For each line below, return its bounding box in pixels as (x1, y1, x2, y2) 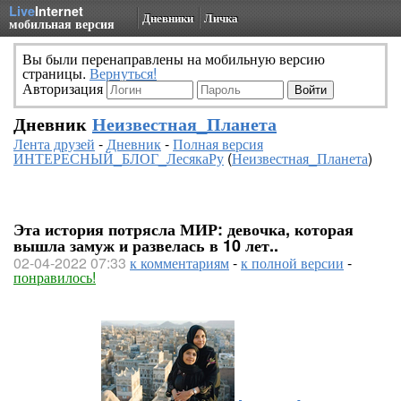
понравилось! (13, 267, 96, 287)
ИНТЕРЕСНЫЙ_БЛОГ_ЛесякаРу (13, 148, 224, 168)
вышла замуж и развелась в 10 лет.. (13, 234, 278, 257)
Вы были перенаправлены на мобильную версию (22, 48, 325, 69)
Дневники (142, 9, 193, 26)
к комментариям (130, 252, 229, 273)
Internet (35, 2, 83, 20)
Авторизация (22, 78, 107, 98)
